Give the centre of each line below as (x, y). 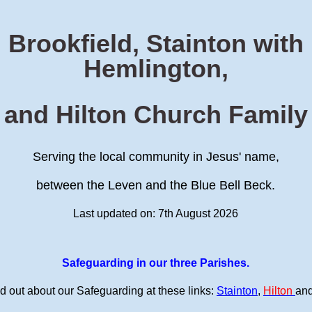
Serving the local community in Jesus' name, (156, 156)
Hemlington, (156, 68)
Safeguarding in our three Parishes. (156, 263)
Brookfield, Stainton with (156, 43)
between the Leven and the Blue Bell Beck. (156, 185)
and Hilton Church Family (156, 114)
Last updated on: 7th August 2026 (156, 213)
